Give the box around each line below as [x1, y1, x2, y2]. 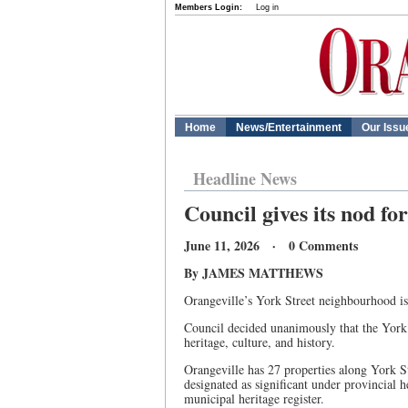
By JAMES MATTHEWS [184, 263, 323, 282]
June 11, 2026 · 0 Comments [184, 236, 358, 255]
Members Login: [175, 3, 242, 12]
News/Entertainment [236, 121, 342, 134]
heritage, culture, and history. [184, 333, 335, 351]
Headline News [193, 167, 297, 190]
